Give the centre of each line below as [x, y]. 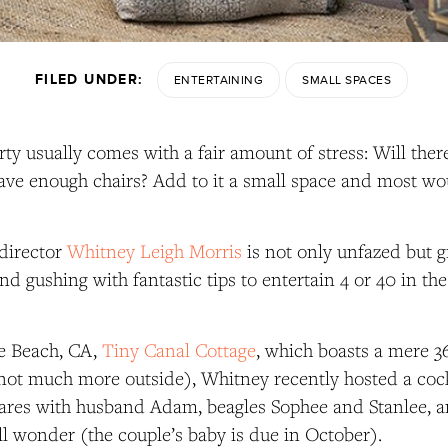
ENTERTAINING [218, 81]
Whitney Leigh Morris [155, 251]
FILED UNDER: [89, 80]
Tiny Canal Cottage [179, 350]
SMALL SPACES [347, 81]
